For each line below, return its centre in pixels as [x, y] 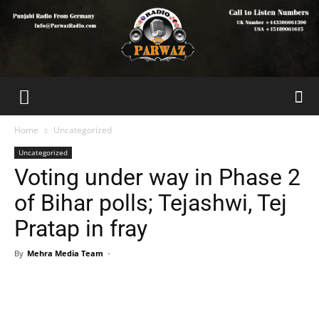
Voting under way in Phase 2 [157, 177]
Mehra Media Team [65, 253]
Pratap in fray [81, 229]
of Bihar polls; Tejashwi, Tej [151, 203]
